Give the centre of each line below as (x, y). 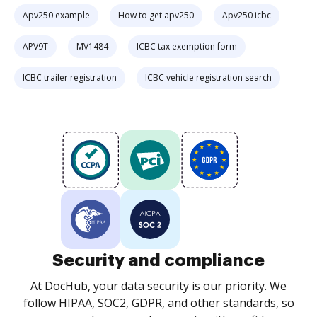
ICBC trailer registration (70, 77)
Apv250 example (56, 15)
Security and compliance (158, 260)
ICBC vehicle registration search (208, 77)
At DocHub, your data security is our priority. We (158, 286)
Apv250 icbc (247, 15)
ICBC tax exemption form (187, 46)
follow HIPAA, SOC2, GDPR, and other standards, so (158, 303)
